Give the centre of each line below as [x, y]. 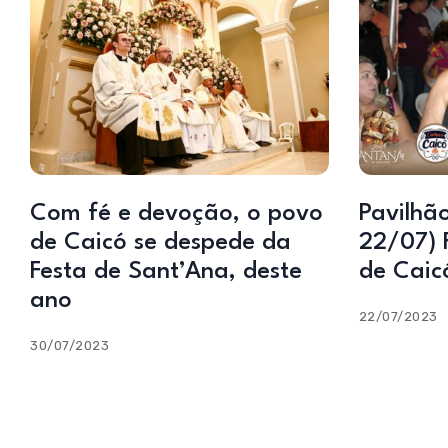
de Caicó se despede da [160, 242]
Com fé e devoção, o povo [176, 213]
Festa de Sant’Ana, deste [166, 271]
